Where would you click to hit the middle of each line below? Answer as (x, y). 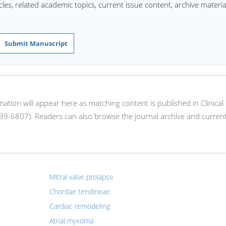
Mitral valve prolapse (81, 177)
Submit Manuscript (36, 43)
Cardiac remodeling (79, 206)
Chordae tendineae (79, 191)
